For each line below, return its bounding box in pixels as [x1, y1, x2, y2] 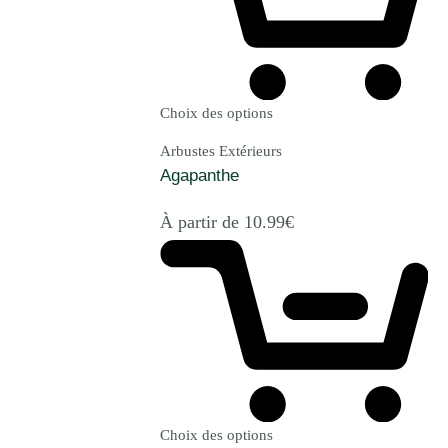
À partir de [160, 211, 244, 232]
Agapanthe [160, 165, 239, 185]
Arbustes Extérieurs [160, 142, 282, 159]
